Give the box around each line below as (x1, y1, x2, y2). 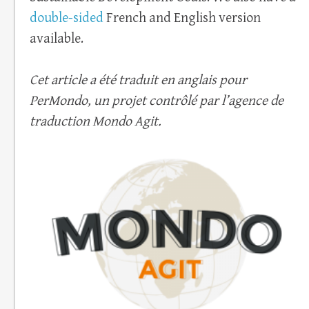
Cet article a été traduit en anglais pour (29, 72, 247, 89)
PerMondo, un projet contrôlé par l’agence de (29, 93, 283, 110)
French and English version (103, 10, 261, 27)
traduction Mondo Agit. (29, 114, 161, 130)
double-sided (29, 10, 103, 27)
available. (29, 31, 83, 48)
